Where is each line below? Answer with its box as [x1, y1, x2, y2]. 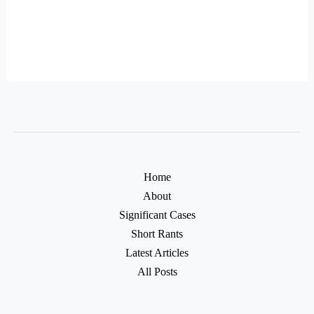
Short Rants [131, 227, 183, 240]
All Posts [137, 265, 177, 278]
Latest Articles [125, 246, 189, 259]
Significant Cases [118, 208, 196, 221]
